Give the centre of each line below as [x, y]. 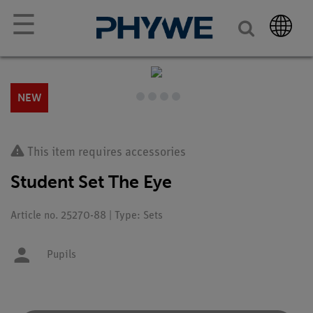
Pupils [61, 255]
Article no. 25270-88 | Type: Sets [87, 216]
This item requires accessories [105, 153]
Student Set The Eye [91, 182]
